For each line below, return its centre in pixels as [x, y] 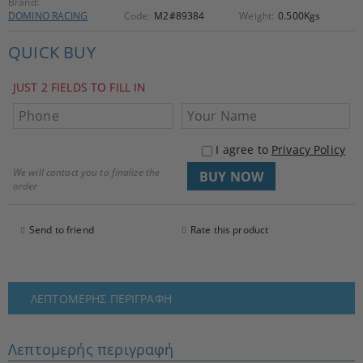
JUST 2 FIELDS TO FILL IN [80, 87]
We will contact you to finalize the [87, 172]
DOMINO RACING [48, 16]
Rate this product [230, 230]
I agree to [244, 149]
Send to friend [62, 230]
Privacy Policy [308, 149]
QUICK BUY [52, 52]
